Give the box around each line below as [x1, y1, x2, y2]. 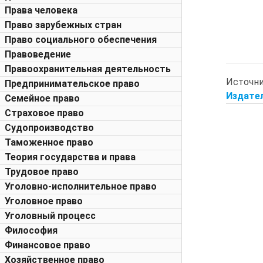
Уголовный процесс [5, 210, 96, 221]
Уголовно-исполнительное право [5, 181, 157, 192]
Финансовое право [5, 240, 90, 251]
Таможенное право [5, 137, 93, 148]
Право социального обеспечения [5, 34, 157, 45]
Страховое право [5, 107, 84, 119]
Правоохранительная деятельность [5, 63, 171, 75]
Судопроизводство [5, 122, 94, 133]
